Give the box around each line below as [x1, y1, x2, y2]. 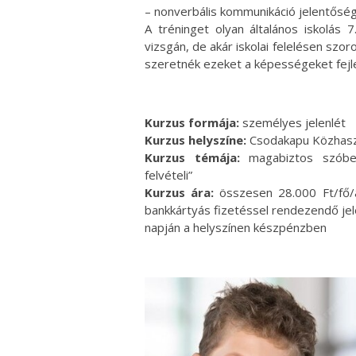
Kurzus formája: [145, 114, 242, 130]
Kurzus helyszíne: [145, 131, 246, 148]
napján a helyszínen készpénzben [145, 219, 327, 235]
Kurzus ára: [145, 184, 215, 200]
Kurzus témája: [145, 149, 240, 165]
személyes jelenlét [242, 114, 346, 130]
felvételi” [145, 166, 192, 183]
